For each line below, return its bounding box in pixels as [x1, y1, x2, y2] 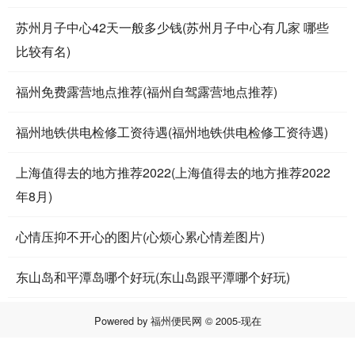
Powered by [94, 312, 151, 328]
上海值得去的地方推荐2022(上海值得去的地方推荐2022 [16, 162, 330, 181]
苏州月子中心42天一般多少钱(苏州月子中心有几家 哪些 [16, 17, 329, 36]
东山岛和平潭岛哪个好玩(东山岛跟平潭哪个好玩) [16, 267, 290, 286]
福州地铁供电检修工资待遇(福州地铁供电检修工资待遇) [16, 122, 328, 141]
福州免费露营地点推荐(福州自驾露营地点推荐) [16, 82, 277, 101]
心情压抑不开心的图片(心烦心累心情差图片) [16, 227, 265, 246]
